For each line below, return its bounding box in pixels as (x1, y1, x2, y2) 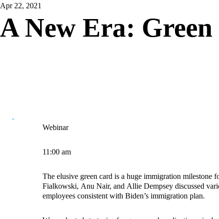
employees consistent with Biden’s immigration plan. (43, 192, 205, 200)
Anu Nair (81, 182, 109, 190)
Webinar (43, 123, 68, 131)
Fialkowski (43, 182, 77, 190)
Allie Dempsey (127, 182, 173, 190)
